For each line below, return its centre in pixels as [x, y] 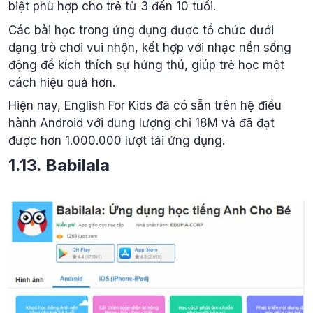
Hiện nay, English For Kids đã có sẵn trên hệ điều [145, 106]
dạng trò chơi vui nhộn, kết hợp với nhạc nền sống [150, 47]
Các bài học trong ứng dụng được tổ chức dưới [141, 30]
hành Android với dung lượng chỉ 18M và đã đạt [141, 123]
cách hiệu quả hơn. [62, 82]
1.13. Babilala [59, 165]
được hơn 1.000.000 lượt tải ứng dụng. [117, 141]
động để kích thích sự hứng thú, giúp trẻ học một [146, 65]
